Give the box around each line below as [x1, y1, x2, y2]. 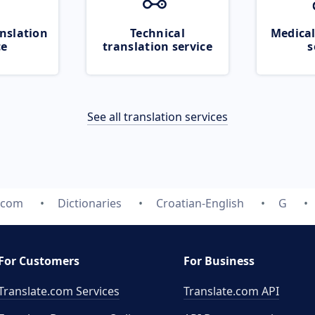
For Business [184, 253, 255, 269]
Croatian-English [156, 195, 244, 211]
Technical [130, 25, 185, 41]
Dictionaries [58, 195, 122, 211]
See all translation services [87, 109, 228, 124]
